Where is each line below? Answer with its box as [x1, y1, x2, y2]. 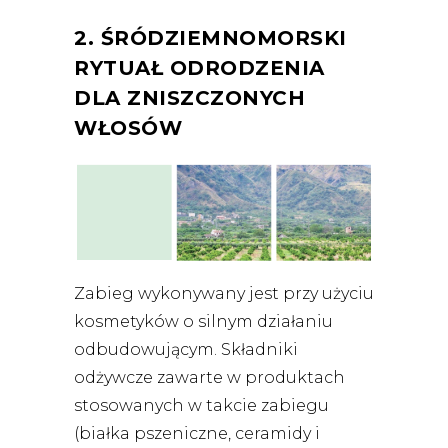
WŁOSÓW [74, 116, 182, 141]
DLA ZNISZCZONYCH [74, 86, 305, 111]
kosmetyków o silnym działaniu [74, 311, 333, 331]
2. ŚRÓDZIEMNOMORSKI [74, 26, 347, 51]
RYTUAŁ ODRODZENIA [74, 56, 325, 81]
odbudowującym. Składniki [74, 339, 298, 359]
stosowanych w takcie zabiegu [74, 395, 329, 415]
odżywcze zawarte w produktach [74, 367, 345, 387]
